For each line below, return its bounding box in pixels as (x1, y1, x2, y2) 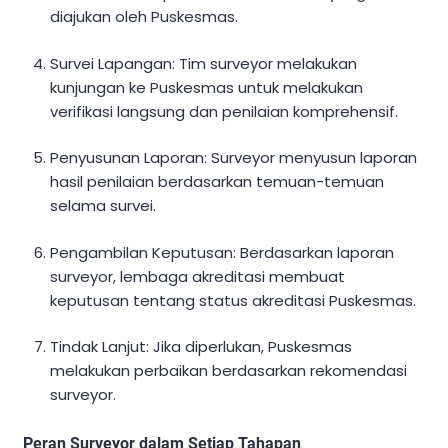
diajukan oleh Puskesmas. (50, 6, 239, 28)
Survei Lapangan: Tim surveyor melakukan (50, 52, 358, 74)
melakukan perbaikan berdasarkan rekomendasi (50, 360, 408, 382)
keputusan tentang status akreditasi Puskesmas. (50, 289, 417, 311)
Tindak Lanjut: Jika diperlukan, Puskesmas (50, 336, 353, 358)
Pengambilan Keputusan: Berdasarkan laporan (50, 241, 395, 263)
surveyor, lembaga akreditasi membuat (50, 265, 346, 287)
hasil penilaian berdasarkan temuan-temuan (50, 171, 385, 193)
